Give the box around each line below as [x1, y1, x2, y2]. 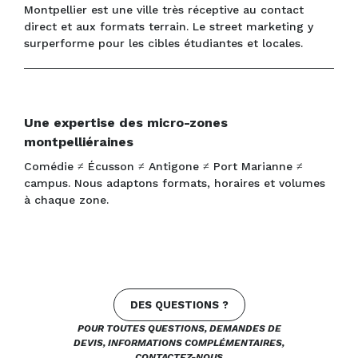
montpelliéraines [24, 134, 133, 150]
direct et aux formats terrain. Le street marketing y [24, 20, 313, 34]
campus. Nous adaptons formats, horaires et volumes [24, 177, 325, 190]
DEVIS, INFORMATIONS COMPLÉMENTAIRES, [74, 337, 284, 349]
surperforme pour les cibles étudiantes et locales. [24, 37, 303, 50]
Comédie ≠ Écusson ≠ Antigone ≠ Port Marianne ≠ [24, 160, 303, 173]
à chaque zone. [24, 193, 109, 207]
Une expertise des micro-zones [24, 115, 228, 131]
